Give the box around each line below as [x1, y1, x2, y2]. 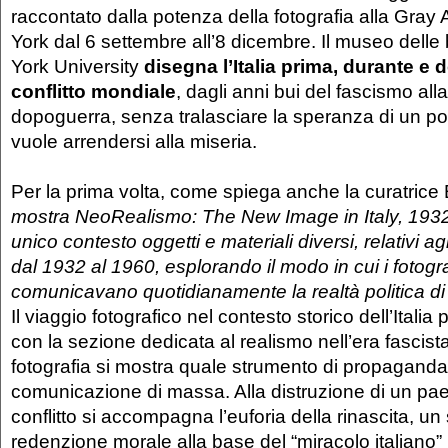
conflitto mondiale [11, 80, 176, 103]
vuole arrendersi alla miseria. [11, 130, 257, 153]
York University [11, 55, 144, 78]
